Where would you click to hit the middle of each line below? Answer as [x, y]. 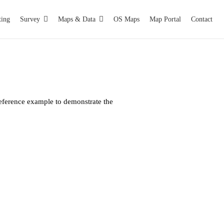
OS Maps [126, 19]
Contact [201, 19]
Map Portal [165, 19]
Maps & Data [76, 19]
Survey [30, 19]
